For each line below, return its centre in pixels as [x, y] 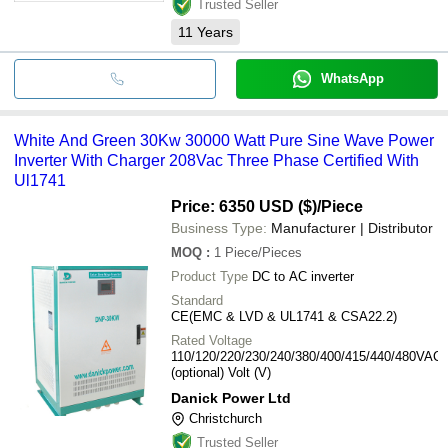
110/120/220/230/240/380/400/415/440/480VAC [306, 356]
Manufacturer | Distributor [352, 227]
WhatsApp [352, 78]
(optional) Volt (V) [221, 372]
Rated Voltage [211, 340]
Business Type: [219, 227]
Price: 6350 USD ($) [244, 206]
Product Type [209, 276]
